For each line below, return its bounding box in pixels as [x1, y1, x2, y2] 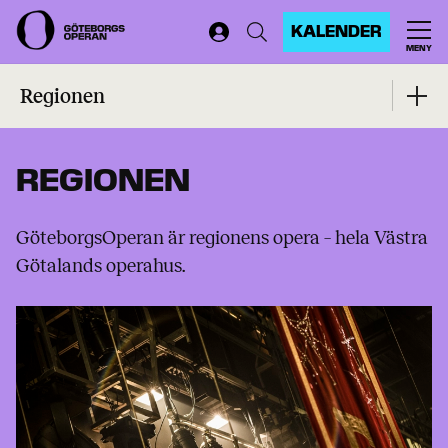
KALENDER [291, 20, 382, 42]
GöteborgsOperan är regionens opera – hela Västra [16, 227, 428, 248]
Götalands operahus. [16, 255, 185, 276]
